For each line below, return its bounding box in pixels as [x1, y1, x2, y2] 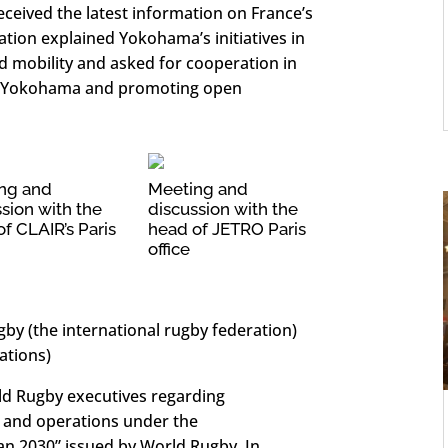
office [148, 239, 191, 260]
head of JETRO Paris [148, 219, 307, 240]
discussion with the [148, 199, 299, 220]
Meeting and [148, 179, 249, 200]
